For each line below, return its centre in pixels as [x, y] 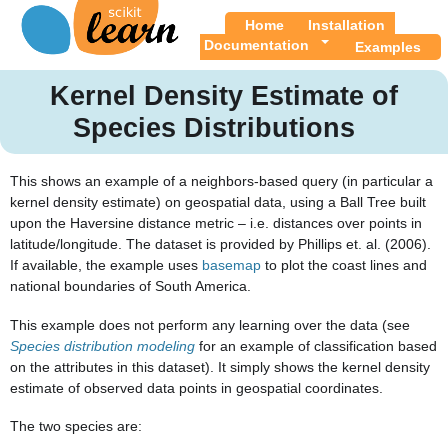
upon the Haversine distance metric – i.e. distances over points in [216, 223]
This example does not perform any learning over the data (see [210, 324]
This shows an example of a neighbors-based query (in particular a [221, 181]
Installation [346, 25]
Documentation [256, 45]
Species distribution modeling [102, 345]
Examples [388, 46]
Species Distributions [214, 127]
